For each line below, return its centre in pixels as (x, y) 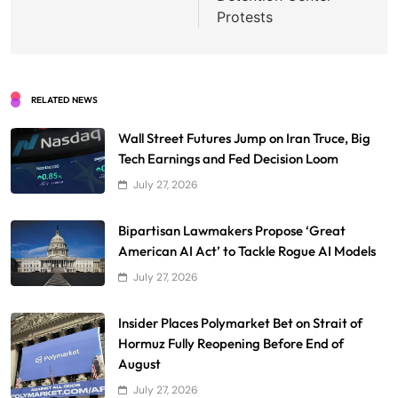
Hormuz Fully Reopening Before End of (231, 343)
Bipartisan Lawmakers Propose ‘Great (232, 230)
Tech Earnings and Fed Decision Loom (228, 158)
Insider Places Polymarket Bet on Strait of (240, 322)
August (139, 363)
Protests (245, 16)
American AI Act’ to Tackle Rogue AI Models (247, 251)
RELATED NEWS (64, 99)
